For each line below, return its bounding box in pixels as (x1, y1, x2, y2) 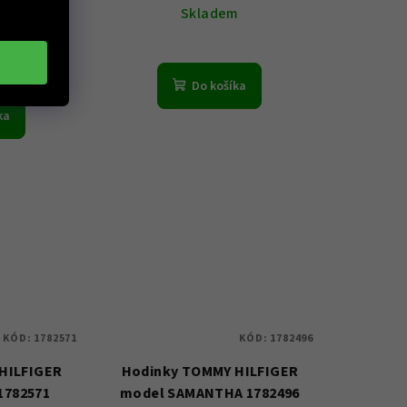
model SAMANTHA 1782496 (120, 382, 300, 403)
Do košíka (192, 77, 247, 96)
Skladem (181, 4, 239, 25)
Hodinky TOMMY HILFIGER (121, 361, 299, 382)
